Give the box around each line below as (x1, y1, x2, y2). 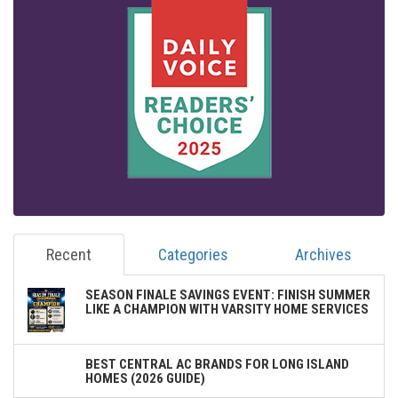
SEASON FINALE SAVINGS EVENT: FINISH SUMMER (85, 286, 370, 303)
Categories (157, 244, 228, 264)
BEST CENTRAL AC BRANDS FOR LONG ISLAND (85, 355, 349, 372)
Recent (46, 244, 92, 264)
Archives (294, 244, 352, 264)
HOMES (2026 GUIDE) (85, 370, 205, 386)
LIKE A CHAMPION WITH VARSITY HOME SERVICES (85, 300, 369, 317)
